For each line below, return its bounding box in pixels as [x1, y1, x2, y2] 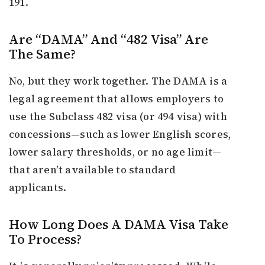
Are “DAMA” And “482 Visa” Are [9, 30, 208, 49]
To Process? [9, 230, 82, 248]
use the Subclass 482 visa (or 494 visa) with [9, 109, 227, 124]
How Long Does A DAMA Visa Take [9, 215, 228, 234]
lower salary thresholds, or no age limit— [9, 145, 222, 160]
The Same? [9, 45, 76, 63]
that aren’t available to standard [9, 163, 176, 177]
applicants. [9, 180, 67, 195]
